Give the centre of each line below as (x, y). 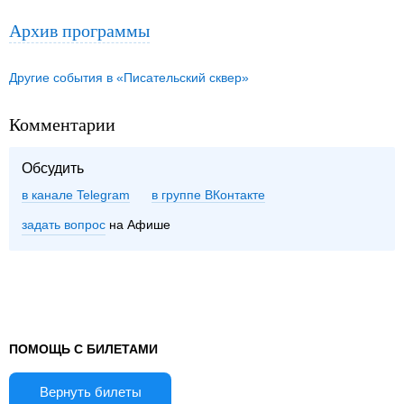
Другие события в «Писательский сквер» (129, 78)
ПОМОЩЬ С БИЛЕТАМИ (83, 349)
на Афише (138, 225)
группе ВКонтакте (213, 195)
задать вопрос (64, 225)
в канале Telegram (76, 195)
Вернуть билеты (90, 392)
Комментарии (62, 124)
